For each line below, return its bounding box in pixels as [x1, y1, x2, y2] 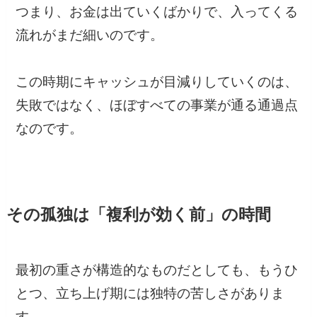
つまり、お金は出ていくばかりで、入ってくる [16, 4, 299, 20]
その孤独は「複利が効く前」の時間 [6, 206, 271, 224]
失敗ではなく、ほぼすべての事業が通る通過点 [16, 98, 299, 113]
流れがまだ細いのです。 [16, 28, 164, 43]
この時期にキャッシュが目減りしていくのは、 [16, 74, 299, 90]
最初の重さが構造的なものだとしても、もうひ [16, 262, 299, 277]
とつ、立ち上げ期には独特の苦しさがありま [16, 285, 285, 301]
